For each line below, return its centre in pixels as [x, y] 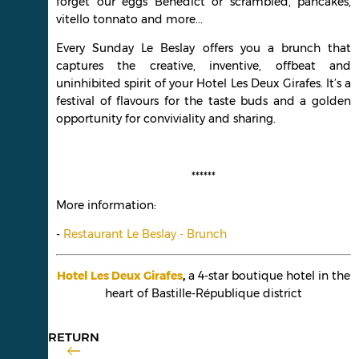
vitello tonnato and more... [129, 19]
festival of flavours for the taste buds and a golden [204, 101]
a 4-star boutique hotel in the [268, 275]
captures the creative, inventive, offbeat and [204, 65]
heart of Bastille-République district [204, 293]
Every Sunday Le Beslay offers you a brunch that [204, 48]
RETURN [74, 337]
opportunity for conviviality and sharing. [166, 118]
